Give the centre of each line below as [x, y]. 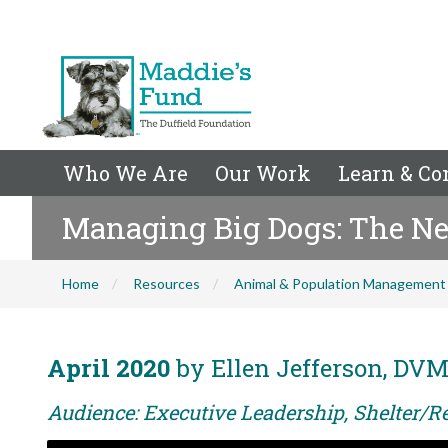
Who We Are [125, 173]
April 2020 [108, 368]
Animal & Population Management [340, 283]
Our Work [263, 173]
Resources [166, 283]
